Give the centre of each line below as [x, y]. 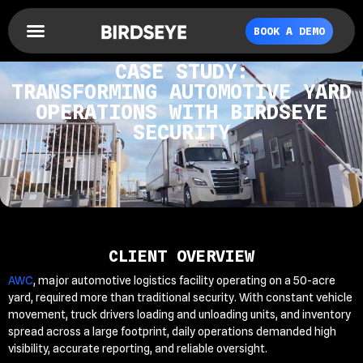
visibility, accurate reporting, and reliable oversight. [138, 348]
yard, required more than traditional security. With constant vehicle [180, 297]
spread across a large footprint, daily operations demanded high [172, 331]
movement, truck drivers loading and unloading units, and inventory [179, 314]
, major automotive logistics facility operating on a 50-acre [184, 280]
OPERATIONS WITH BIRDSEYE [181, 112]
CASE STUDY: [181, 71]
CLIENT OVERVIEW [181, 256]
